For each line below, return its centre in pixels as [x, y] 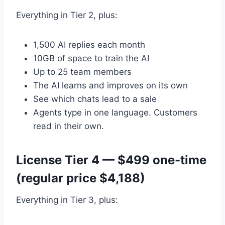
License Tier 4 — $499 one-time [111, 160]
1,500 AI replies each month [89, 45]
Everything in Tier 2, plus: [67, 15]
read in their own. [69, 126]
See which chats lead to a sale [95, 99]
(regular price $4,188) [81, 178]
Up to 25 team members [82, 72]
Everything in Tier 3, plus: [67, 200]
